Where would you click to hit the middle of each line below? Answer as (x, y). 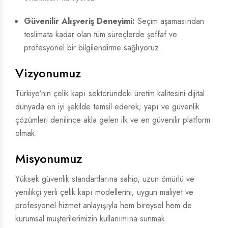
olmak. (26, 133)
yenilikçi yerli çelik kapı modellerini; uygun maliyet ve (104, 192)
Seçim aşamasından (169, 21)
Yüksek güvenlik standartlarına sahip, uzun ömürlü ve (105, 179)
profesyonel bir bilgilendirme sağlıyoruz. (93, 48)
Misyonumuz (49, 159)
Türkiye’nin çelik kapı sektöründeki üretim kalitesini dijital (110, 93)
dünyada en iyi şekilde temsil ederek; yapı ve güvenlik (107, 107)
